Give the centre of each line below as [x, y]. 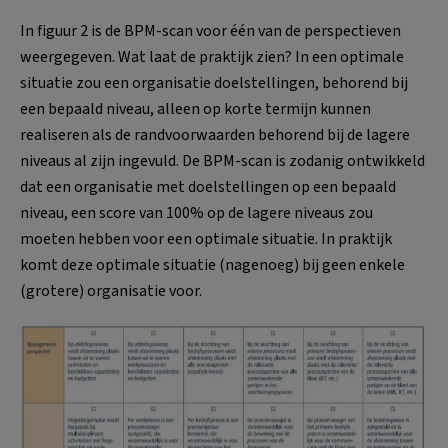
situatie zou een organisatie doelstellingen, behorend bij [214, 82]
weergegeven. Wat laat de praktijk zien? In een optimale [212, 56]
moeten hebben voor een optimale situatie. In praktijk [206, 238]
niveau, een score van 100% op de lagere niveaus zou [196, 212]
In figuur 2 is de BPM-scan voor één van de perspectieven [210, 30]
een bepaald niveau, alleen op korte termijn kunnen [195, 108]
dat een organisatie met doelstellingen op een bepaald [208, 186]
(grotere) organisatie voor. [111, 290]
